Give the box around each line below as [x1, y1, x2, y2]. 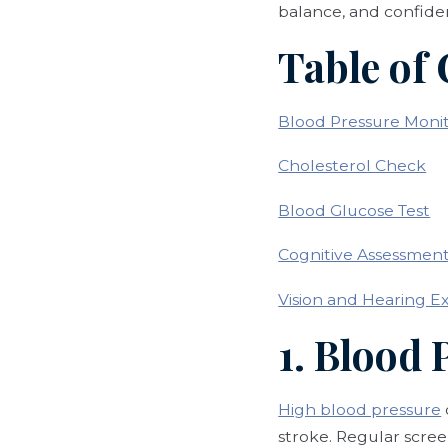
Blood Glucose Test [278, 200, 431, 220]
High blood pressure [278, 399, 442, 419]
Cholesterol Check [278, 156, 427, 176]
